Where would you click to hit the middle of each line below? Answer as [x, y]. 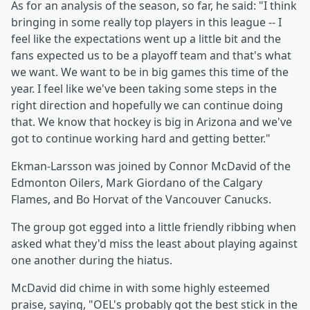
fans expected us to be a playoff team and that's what [151, 56]
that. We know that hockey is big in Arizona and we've [152, 122]
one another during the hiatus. [92, 261]
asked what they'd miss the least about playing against [154, 244]
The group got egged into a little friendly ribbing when [154, 227]
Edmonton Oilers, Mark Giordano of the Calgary [137, 183]
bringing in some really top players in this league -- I [146, 22]
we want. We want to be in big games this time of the [150, 72]
